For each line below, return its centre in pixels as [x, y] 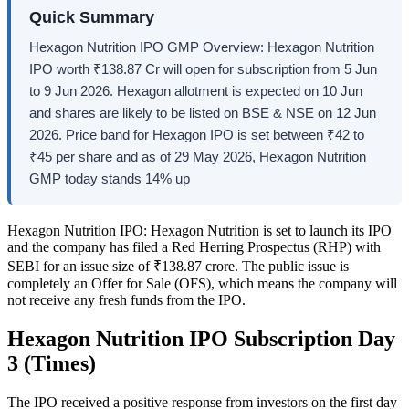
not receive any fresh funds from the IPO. [128, 299]
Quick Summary [92, 17]
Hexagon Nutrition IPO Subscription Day [201, 338]
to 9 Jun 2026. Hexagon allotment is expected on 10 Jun [196, 90]
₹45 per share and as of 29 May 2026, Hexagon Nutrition [198, 156]
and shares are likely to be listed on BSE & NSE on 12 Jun [203, 112]
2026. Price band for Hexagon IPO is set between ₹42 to [197, 134]
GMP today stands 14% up [110, 178]
